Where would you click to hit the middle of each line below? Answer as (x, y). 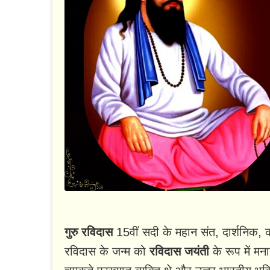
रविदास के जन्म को (107, 252)
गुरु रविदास (89, 232)
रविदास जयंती (179, 252)
